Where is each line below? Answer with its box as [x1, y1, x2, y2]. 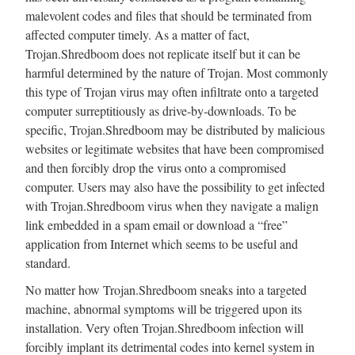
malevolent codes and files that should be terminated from [25, 6, 311, 24]
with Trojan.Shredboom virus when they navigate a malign [25, 197, 319, 214]
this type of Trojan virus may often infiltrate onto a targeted [25, 82, 319, 100]
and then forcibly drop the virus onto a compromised [25, 158, 286, 176]
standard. [25, 254, 71, 271]
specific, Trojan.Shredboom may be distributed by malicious [25, 120, 325, 138]
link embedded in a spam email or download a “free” [25, 216, 288, 233]
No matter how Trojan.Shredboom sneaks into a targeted [25, 281, 307, 298]
